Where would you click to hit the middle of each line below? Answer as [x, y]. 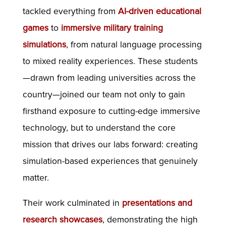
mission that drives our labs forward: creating [110, 144]
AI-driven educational [159, 11]
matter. [36, 178]
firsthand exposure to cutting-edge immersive [111, 111]
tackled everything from [70, 11]
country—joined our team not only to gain [104, 94]
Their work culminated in [72, 203]
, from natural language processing [134, 44]
